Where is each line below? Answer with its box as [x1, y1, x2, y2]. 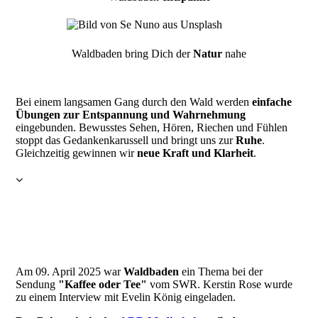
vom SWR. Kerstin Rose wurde [147, 278, 293, 291]
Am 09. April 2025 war [16, 265, 124, 278]
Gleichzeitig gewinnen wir [16, 147, 138, 160]
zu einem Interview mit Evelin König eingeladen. [16, 291, 236, 304]
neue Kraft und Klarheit [137, 147, 254, 160]
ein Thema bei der [179, 265, 263, 278]
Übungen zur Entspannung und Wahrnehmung [16, 109, 246, 121]
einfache [252, 96, 292, 109]
